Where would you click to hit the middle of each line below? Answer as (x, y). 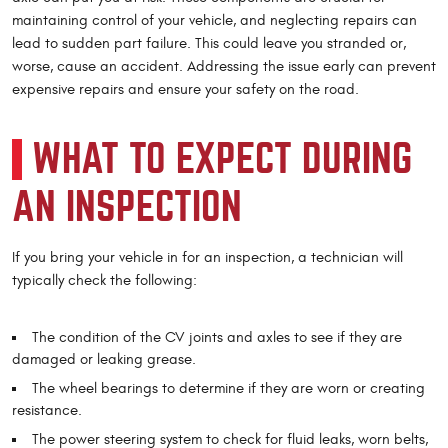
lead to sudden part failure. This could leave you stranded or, (209, 44)
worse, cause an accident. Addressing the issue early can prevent (224, 67)
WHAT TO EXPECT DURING (222, 160)
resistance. (47, 411)
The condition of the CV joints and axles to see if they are (216, 338)
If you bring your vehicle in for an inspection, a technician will (207, 258)
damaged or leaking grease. (104, 360)
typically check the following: (104, 281)
